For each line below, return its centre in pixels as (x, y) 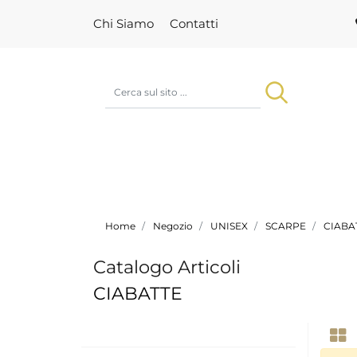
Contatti (194, 24)
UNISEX (229, 226)
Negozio (173, 226)
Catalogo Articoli (167, 267)
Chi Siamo (124, 24)
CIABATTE (138, 294)
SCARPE (286, 226)
